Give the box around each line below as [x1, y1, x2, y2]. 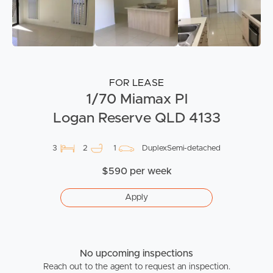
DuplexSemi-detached [142, 144, 221, 152]
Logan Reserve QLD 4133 [52, 111, 221, 126]
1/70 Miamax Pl [85, 92, 188, 107]
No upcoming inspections [80, 249, 193, 258]
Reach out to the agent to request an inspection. [43, 263, 230, 271]
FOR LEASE [109, 78, 164, 88]
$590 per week [101, 166, 172, 176]
